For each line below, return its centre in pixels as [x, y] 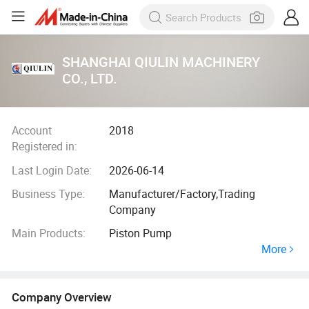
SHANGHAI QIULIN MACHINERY [161, 62]
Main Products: [48, 233]
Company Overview [61, 297]
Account [31, 131]
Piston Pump [141, 233]
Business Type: [48, 194]
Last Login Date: [51, 170]
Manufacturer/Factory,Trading [182, 194]
